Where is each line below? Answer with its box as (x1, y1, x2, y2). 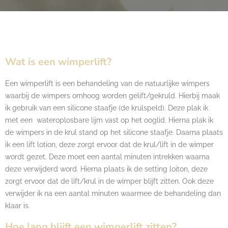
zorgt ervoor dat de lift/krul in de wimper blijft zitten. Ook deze (5, 177, 214, 185)
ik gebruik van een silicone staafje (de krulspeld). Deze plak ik (5, 104, 208, 112)
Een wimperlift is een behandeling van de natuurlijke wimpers (5, 79, 210, 88)
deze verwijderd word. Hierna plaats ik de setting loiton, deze (5, 165, 208, 173)
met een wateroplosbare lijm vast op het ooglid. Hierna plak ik (5, 116, 213, 124)
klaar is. (5, 202, 30, 210)
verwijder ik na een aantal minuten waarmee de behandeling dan (5, 189, 221, 197)
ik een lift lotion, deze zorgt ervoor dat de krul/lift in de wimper (5, 140, 214, 149)
